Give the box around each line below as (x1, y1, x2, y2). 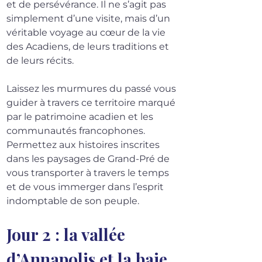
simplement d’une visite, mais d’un (6, 13, 173, 25)
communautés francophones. (6, 125, 147, 137)
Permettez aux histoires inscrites (6, 139, 162, 151)
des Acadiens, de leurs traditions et (6, 41, 171, 53)
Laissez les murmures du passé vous (6, 83, 178, 95)
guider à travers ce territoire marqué (6, 97, 178, 109)
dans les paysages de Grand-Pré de (6, 153, 172, 165)
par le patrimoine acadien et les (6, 111, 156, 123)
